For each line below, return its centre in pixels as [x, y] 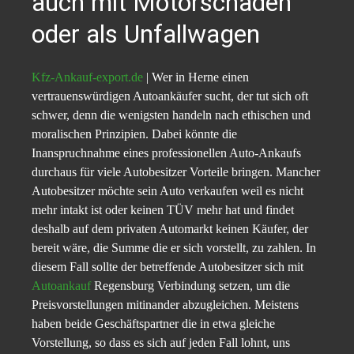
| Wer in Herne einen [196, 77]
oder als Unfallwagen [146, 34]
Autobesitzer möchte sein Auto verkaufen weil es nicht [168, 190]
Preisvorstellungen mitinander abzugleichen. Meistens [165, 304]
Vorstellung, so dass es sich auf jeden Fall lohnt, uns [161, 342]
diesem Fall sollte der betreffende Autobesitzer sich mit [168, 266]
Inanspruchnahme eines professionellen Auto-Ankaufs [166, 153]
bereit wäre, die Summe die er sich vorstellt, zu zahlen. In [174, 247]
